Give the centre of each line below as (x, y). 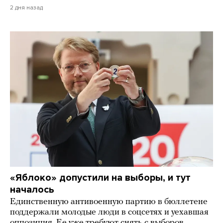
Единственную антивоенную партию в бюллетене (109, 202)
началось (32, 190)
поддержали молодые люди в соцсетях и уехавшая (109, 213)
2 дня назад (26, 8)
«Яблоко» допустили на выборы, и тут (100, 178)
